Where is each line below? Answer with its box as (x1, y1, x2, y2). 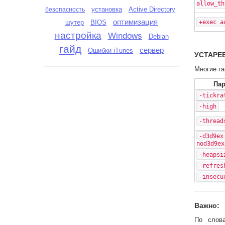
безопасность (45, 6, 85, 13)
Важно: (194, 201, 219, 209)
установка (91, 6, 122, 13)
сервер (140, 46, 164, 54)
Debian (148, 33, 169, 40)
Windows (107, 31, 142, 41)
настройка (54, 30, 101, 41)
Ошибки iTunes (88, 47, 133, 54)
